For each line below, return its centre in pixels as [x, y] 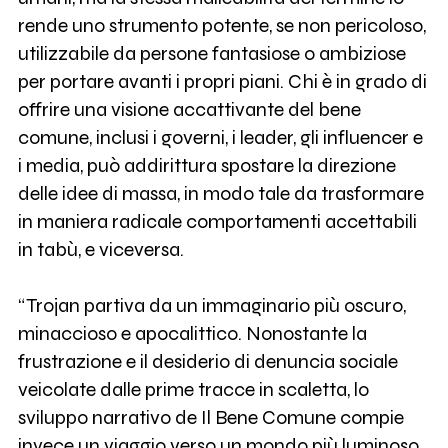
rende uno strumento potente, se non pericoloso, [221, 26]
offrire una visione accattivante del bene [189, 110]
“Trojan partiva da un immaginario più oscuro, [211, 306]
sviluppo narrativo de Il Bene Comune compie [210, 418]
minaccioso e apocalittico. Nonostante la [192, 334]
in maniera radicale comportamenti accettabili [217, 222]
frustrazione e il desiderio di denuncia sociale [207, 362]
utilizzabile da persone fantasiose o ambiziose [211, 54]
